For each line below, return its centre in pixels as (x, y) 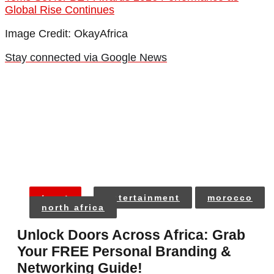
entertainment (143, 198)
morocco (230, 198)
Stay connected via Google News (86, 58)
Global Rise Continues (60, 10)
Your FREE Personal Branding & (124, 252)
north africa (73, 208)
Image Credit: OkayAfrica (66, 34)
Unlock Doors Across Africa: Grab (131, 235)
